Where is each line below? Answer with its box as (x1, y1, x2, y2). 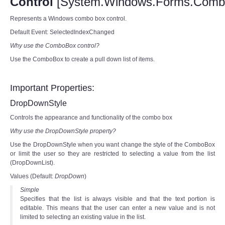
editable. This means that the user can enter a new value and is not (20, 204, 215, 211)
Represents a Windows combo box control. (10, 15, 127, 22)
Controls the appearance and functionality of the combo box (10, 114, 172, 121)
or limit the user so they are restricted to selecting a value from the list (10, 150, 215, 157)
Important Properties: (10, 83, 94, 93)
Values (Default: (10, 173, 55, 180)
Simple (20, 186, 39, 193)
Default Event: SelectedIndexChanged (10, 29, 115, 36)
